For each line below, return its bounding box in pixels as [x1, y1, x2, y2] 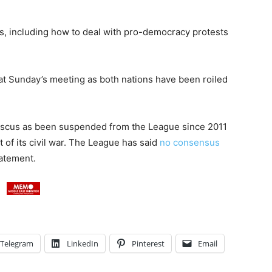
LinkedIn [67, 238, 98, 250]
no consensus [160, 137, 220, 149]
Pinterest [132, 238, 165, 250]
